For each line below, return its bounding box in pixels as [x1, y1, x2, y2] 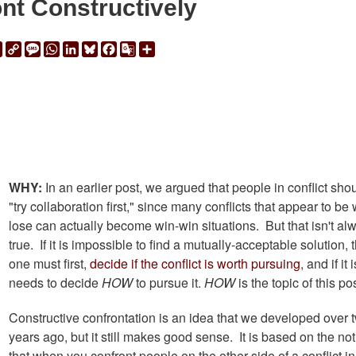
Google [135, 38, 177, 57]
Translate [135, 57, 188, 76]
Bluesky [97, 38, 143, 57]
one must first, [8, 254, 90, 273]
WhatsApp [59, 38, 118, 57]
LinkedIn [78, 38, 127, 57]
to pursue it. [132, 273, 204, 292]
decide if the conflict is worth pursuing [89, 254, 300, 273]
